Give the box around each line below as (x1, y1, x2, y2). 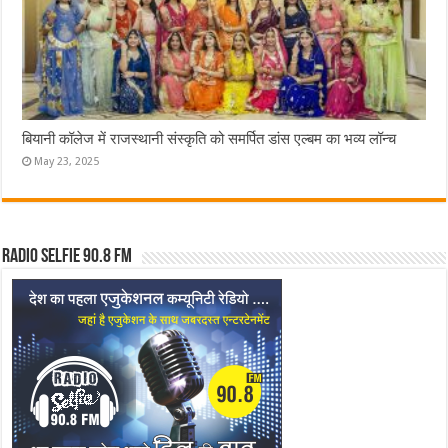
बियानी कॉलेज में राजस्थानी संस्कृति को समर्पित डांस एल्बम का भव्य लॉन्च (22, 130, 397, 149)
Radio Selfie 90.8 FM (2, 247, 133, 268)
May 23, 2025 (34, 155, 100, 169)
